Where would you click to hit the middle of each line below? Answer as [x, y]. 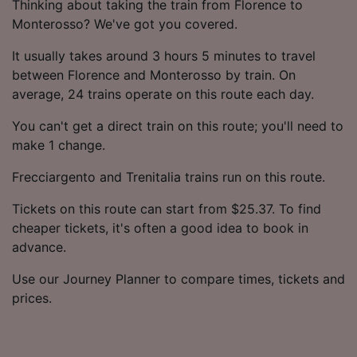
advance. [39, 247]
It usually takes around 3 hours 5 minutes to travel [164, 55]
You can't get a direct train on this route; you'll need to [178, 126]
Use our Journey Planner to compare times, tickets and [178, 279]
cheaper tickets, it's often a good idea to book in [160, 228]
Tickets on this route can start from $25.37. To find [167, 208]
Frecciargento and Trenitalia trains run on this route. [169, 177]
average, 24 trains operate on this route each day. [163, 94]
